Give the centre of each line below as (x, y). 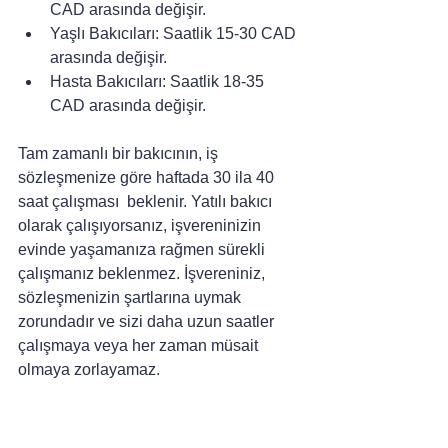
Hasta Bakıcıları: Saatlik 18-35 (159, 82)
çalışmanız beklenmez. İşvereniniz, (143, 274)
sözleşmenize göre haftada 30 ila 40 (148, 178)
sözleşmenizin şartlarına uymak (131, 298)
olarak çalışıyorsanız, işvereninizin (141, 226)
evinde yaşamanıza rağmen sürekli (143, 250)
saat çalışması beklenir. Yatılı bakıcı (147, 202)
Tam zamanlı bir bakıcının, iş (120, 154)
